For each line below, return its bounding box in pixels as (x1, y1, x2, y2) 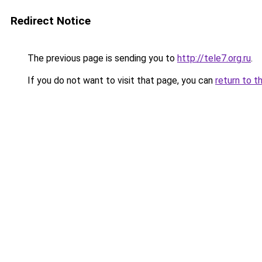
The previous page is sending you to (25, 53, 177, 64)
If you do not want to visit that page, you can (25, 75, 215, 86)
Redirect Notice (11, 14, 91, 27)
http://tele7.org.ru (177, 53, 251, 64)
